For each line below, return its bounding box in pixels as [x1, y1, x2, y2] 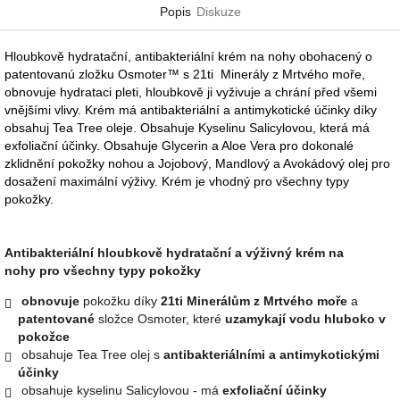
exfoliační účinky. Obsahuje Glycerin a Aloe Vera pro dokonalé [4, 137, 354, 153]
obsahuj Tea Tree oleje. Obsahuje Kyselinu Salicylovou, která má [4, 120, 370, 135]
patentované [18, 311, 95, 326]
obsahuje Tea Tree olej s [18, 346, 163, 362]
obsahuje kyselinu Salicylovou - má [18, 382, 219, 397]
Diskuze [196, 4, 241, 19]
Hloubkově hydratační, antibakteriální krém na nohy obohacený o [4, 48, 372, 63]
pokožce [18, 329, 70, 344]
